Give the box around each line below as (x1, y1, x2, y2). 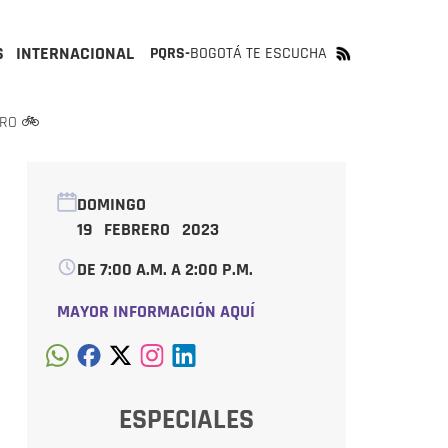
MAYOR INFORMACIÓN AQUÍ (56, 300, 255, 323)
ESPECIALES (118, 402, 254, 438)
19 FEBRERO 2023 (76, 218, 219, 241)
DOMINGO (76, 193, 146, 216)
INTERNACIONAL (16, 42, 134, 65)
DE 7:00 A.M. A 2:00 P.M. (76, 258, 257, 281)
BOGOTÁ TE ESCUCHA (190, 43, 327, 64)
